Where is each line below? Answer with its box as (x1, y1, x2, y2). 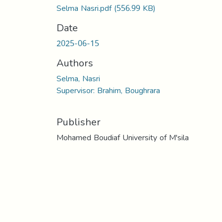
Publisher (56, 112, 101, 131)
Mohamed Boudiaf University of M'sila (56, 129, 189, 145)
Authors (56, 53, 93, 72)
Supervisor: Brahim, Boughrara (56, 82, 160, 98)
